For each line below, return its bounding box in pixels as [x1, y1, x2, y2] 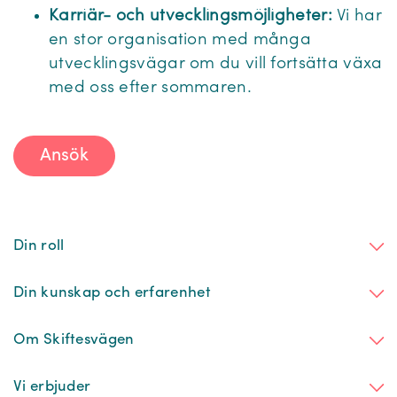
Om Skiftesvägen [13, 332, 135, 347]
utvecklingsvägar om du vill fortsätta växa [49, 56, 383, 73]
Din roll [13, 238, 65, 253]
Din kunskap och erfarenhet [13, 285, 211, 300]
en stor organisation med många [49, 32, 311, 49]
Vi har [337, 8, 382, 25]
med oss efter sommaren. [49, 80, 257, 97]
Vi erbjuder [13, 379, 91, 394]
